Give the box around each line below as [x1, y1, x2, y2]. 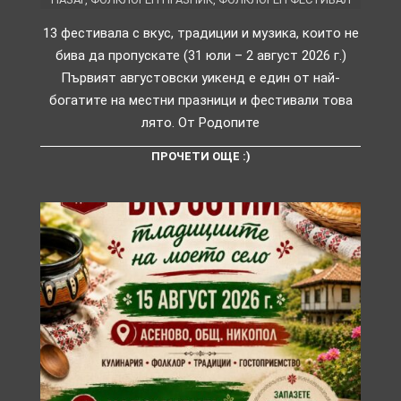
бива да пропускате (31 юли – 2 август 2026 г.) [55, 47, 346, 64]
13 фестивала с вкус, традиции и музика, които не [42, 25, 359, 42]
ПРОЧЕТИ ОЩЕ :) [150, 149, 251, 164]
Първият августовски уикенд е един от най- [61, 70, 340, 87]
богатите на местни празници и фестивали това [48, 92, 353, 109]
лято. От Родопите [141, 115, 260, 132]
